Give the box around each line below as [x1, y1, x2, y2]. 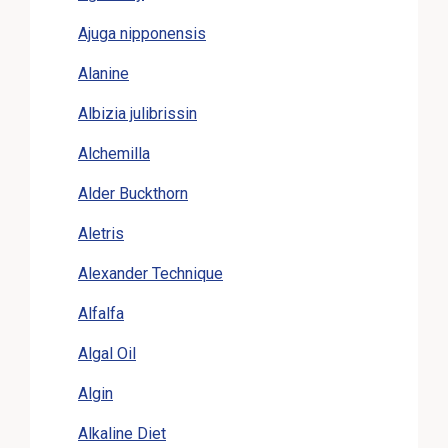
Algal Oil [78, 343, 136, 363]
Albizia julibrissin [78, 103, 197, 123]
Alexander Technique [78, 263, 223, 283]
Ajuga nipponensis [78, 23, 206, 43]
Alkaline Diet [78, 423, 166, 443]
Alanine [78, 63, 129, 83]
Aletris [78, 223, 124, 243]
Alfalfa [78, 303, 124, 323]
